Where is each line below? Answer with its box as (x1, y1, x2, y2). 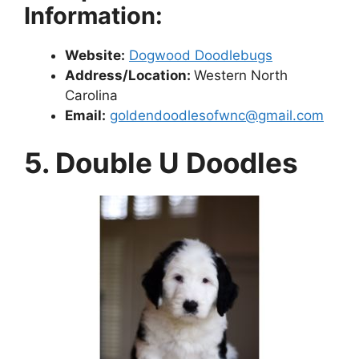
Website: (65, 46, 125, 63)
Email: (65, 107, 106, 123)
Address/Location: (65, 67, 194, 83)
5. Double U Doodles (24, 146, 298, 180)
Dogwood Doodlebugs (129, 46, 272, 63)
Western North (194, 67, 288, 83)
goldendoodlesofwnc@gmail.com (110, 107, 324, 123)
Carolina (65, 87, 122, 103)
